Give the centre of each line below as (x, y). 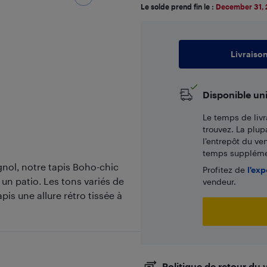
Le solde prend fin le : (178, 7)
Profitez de (225, 170)
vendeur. (219, 181)
